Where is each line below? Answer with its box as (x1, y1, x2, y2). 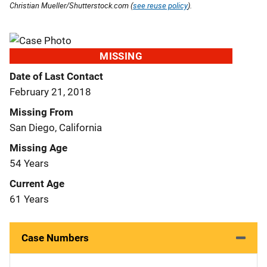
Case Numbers (21, 231, 89, 244)
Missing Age (10, 141, 67, 154)
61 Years (10, 193, 49, 205)
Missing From (10, 105, 73, 118)
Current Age (10, 177, 64, 190)
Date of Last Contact (10, 70, 103, 82)
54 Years (10, 157, 49, 169)
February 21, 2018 (10, 85, 91, 98)
